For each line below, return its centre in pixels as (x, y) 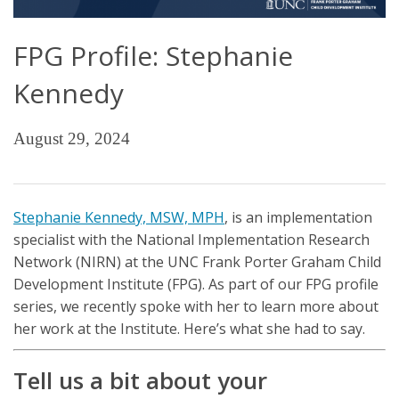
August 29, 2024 (72, 138)
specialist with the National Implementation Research (191, 239)
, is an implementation (298, 217)
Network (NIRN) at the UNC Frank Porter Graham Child (197, 261)
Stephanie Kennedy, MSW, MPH (119, 217)
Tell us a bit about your (140, 380)
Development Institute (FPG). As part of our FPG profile (196, 284)
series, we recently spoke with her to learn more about (196, 306)
